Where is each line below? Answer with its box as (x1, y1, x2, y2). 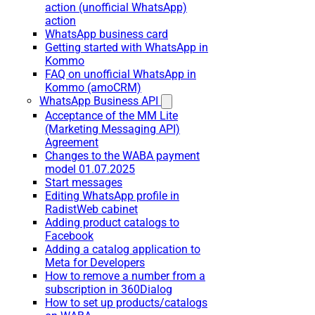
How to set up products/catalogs (45, 296, 207, 309)
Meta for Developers (45, 256, 145, 269)
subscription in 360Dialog (45, 283, 172, 296)
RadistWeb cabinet (45, 202, 138, 216)
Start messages (45, 176, 122, 189)
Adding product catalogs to (45, 216, 179, 229)
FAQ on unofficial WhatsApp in (45, 67, 196, 81)
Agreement (45, 136, 98, 149)
